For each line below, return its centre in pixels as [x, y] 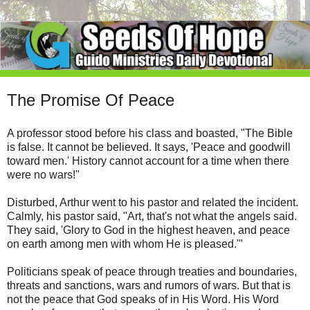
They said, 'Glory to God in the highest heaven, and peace [148, 230]
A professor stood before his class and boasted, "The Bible [150, 134]
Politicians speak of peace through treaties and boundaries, [152, 272]
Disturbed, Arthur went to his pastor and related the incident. [153, 203]
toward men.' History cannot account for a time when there [148, 161]
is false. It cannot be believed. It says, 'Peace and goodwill [149, 147]
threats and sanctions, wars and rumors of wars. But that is [149, 286]
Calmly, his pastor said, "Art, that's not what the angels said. [152, 217]
